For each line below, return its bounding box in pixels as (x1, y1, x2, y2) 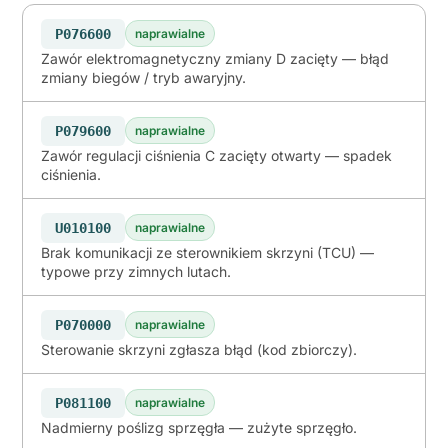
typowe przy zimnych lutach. (41, 262, 231, 280)
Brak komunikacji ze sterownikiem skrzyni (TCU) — (41, 243, 374, 261)
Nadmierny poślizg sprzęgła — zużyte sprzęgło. (41, 418, 357, 436)
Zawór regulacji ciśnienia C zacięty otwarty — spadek (41, 146, 392, 164)
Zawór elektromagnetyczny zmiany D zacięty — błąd (41, 49, 389, 67)
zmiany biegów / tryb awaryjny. (41, 68, 246, 86)
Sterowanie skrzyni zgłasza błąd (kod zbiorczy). (41, 340, 357, 358)
